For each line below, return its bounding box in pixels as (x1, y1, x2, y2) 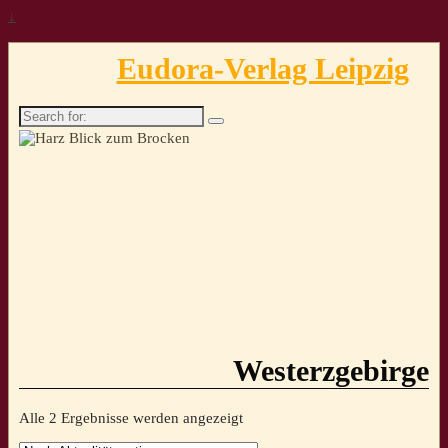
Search (18, 105, 60, 122)
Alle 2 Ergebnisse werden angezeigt (19, 409, 243, 426)
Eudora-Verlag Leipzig (116, 51, 409, 85)
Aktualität (242, 425, 303, 442)
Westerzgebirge (233, 354, 429, 388)
